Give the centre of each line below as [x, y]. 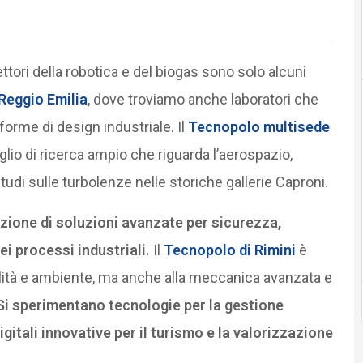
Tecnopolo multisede [258, 126]
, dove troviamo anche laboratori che [203, 99]
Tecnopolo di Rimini [231, 250]
